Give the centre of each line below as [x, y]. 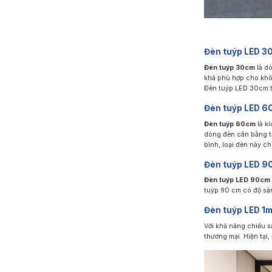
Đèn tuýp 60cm [229, 124]
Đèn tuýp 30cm [229, 67]
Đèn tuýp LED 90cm [237, 180]
